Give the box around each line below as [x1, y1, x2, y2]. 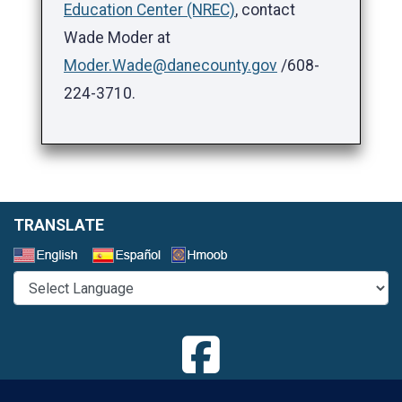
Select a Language [239, 248, 368, 267]
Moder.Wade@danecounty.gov [64, 57, 277, 75]
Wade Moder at [64, 29, 170, 48]
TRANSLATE [13, 216, 104, 235]
